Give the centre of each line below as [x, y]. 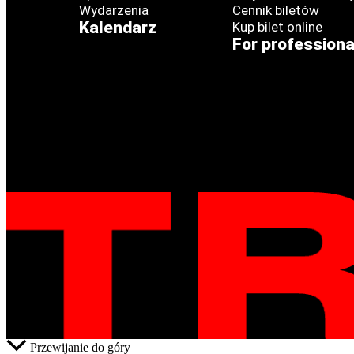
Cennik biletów [275, 10]
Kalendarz [117, 28]
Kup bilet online [277, 27]
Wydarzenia [113, 10]
